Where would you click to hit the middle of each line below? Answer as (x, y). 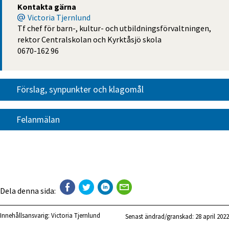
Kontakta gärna (47, 6)
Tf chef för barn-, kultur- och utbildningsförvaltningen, (114, 28)
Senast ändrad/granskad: (160, 216)
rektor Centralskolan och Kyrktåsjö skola (89, 39)
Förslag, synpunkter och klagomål (80, 90)
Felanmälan (38, 119)
